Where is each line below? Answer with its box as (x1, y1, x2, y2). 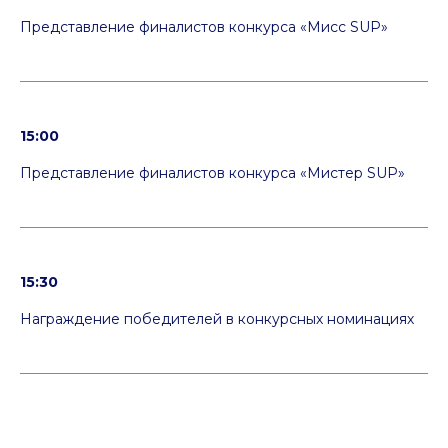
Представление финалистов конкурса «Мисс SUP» (20, 18, 388, 36)
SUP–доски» (119, 268, 200, 283)
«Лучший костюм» (98, 8, 221, 23)
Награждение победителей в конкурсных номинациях (20, 310, 414, 328)
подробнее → (34, 206, 126, 221)
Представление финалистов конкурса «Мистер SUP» (20, 164, 405, 182)
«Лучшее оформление (85, 254, 234, 269)
